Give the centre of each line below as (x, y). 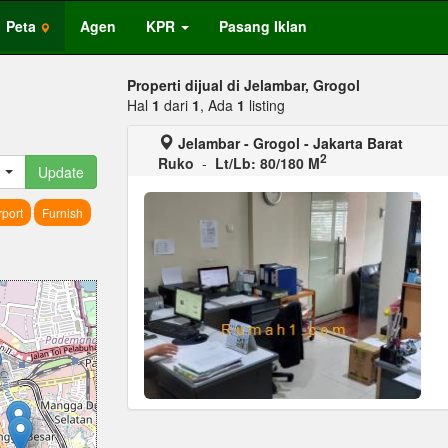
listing (265, 105)
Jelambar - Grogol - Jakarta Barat (290, 143)
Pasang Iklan (263, 26)
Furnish (62, 212)
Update (61, 172)
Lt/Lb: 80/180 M (267, 163)
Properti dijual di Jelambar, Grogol (243, 85)
